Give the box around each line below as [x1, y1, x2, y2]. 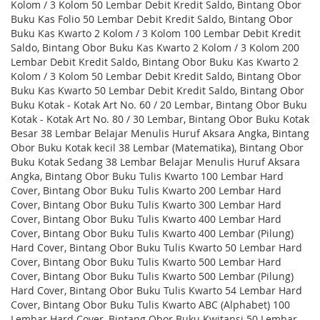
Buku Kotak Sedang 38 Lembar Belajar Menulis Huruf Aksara [11, 155, 300, 169]
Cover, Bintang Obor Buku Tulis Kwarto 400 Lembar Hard [11, 212, 281, 226]
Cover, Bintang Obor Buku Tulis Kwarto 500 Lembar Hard [11, 255, 281, 269]
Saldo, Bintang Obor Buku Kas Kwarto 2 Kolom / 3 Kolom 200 [11, 41, 299, 54]
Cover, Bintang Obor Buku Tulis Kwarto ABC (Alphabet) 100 [11, 298, 290, 311]
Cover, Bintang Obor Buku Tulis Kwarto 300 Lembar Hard [11, 198, 281, 211]
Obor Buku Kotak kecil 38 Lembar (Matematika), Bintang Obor [11, 141, 304, 154]
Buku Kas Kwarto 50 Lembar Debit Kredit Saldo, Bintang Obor [11, 84, 304, 97]
